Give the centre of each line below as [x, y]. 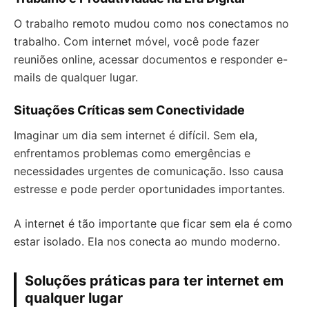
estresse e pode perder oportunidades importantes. [149, 189]
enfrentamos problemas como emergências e [132, 153]
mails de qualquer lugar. [76, 77]
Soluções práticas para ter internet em [154, 281]
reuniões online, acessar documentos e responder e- [151, 59]
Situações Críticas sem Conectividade [129, 110]
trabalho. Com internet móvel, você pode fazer [137, 41]
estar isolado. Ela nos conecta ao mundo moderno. [147, 241]
